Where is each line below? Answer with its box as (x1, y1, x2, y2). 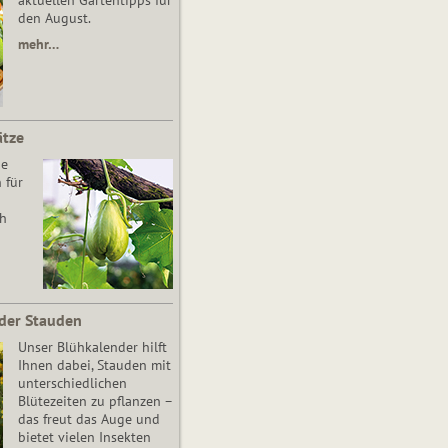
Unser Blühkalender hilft (17, 338, 167, 357)
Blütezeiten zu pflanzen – (17, 392, 172, 411)
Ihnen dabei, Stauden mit (17, 356, 171, 375)
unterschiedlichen (17, 374, 127, 393)
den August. (17, 9, 91, 28)
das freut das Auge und (17, 410, 160, 429)
